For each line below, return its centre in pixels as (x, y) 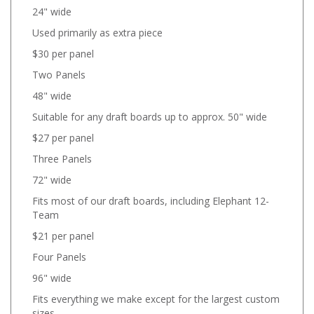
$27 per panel (63, 132)
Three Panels (62, 153)
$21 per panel (63, 230)
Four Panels (59, 251)
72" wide (52, 174)
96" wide (52, 272)
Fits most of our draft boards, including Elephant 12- (151, 195)
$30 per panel (63, 48)
